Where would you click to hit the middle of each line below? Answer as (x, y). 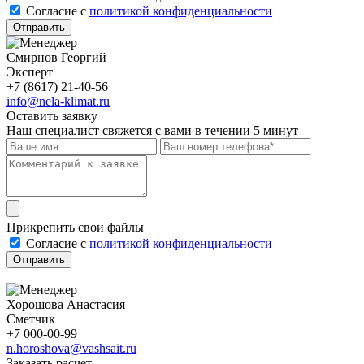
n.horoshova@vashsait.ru (71, 348)
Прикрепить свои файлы (75, 227)
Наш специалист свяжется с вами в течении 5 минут (152, 130)
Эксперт (30, 71)
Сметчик (31, 318)
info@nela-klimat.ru (58, 101)
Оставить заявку (52, 115)
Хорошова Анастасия (66, 304)
